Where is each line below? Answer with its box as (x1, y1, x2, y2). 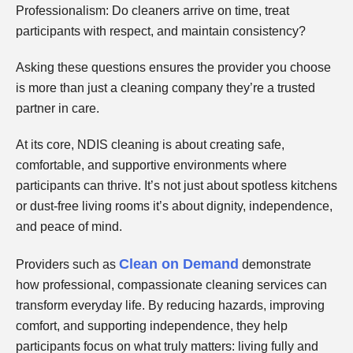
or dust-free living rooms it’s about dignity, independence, (16, 199, 333, 214)
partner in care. (16, 102, 99, 116)
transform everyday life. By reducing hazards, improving (16, 299, 325, 313)
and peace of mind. (16, 220, 122, 234)
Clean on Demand (119, 256, 239, 273)
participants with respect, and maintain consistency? (16, 24, 306, 39)
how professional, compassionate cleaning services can (16, 278, 327, 292)
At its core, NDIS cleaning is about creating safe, (16, 138, 284, 152)
